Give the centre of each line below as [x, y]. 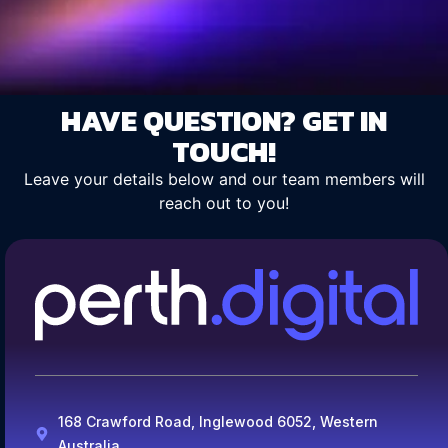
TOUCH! [224, 151]
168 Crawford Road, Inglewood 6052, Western [217, 421]
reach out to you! [224, 203]
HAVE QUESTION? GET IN [224, 120]
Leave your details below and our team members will [224, 179]
